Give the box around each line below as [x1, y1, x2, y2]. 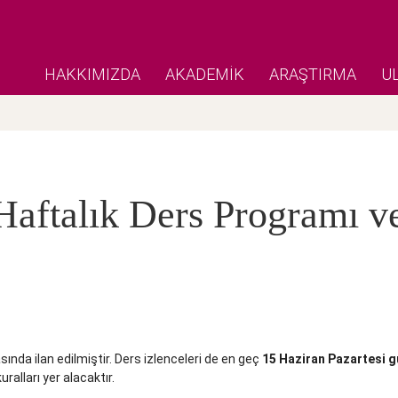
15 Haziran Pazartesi [259, 352, 388, 367]
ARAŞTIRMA [269, 65, 356, 84]
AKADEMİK [165, 65, 244, 84]
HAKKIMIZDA [44, 65, 140, 84]
